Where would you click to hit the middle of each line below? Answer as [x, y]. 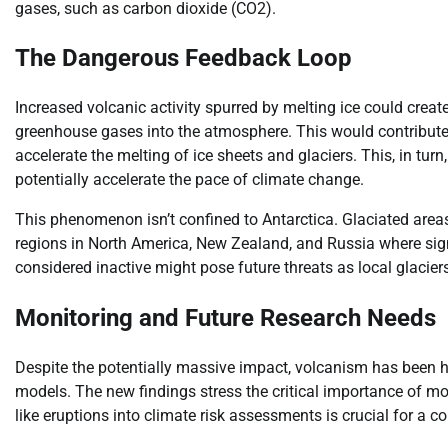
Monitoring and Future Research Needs [225, 318]
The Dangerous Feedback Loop [183, 58]
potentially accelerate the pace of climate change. [189, 180]
